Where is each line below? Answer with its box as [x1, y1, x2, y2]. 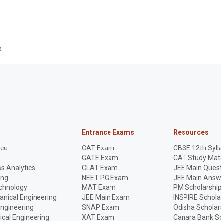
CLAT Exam [81, 164, 118, 172]
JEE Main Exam [81, 193, 130, 201]
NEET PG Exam [81, 174, 128, 182]
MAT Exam [81, 184, 116, 191]
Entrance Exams [81, 128, 134, 136]
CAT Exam [81, 144, 114, 152]
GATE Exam [81, 154, 118, 162]
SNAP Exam [81, 203, 119, 211]
